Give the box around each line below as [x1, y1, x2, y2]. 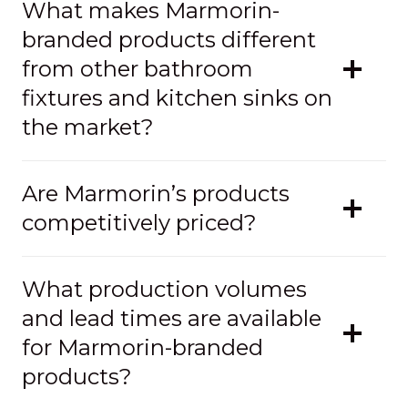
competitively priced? [22, 209, 257, 236]
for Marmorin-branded [22, 333, 263, 361]
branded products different [22, 25, 316, 53]
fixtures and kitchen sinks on [22, 84, 332, 111]
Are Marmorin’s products [22, 179, 290, 207]
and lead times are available [22, 304, 321, 331]
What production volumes [22, 275, 307, 302]
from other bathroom [22, 55, 253, 82]
